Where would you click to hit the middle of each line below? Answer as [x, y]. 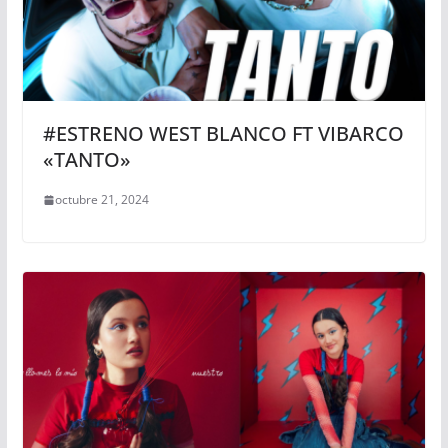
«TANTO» [86, 160]
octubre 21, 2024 [101, 200]
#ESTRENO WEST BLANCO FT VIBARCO [223, 134]
